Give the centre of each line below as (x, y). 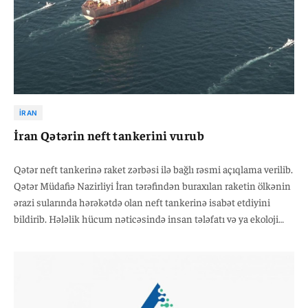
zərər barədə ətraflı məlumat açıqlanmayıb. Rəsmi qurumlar (141, 234)
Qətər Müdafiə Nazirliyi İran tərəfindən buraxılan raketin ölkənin (152, 185)
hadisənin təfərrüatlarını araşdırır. (87, 251)
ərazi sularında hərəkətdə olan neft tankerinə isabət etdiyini (142, 201)
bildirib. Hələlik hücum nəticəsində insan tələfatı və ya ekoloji (146, 218)
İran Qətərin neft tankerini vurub (109, 135)
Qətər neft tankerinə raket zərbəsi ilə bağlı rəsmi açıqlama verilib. (153, 168)
